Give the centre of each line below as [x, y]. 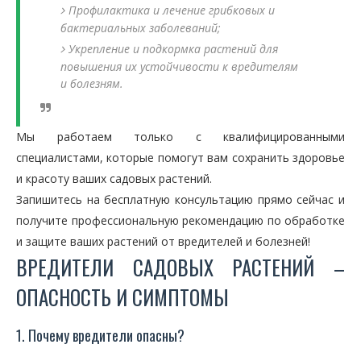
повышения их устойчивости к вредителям [179, 66]
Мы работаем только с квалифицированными [180, 137]
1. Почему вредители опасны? [100, 335]
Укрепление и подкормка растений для [173, 49]
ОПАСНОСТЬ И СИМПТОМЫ [122, 297]
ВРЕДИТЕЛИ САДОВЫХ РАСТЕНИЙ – [180, 267]
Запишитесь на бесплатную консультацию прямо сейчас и [180, 199]
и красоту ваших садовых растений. [114, 178]
